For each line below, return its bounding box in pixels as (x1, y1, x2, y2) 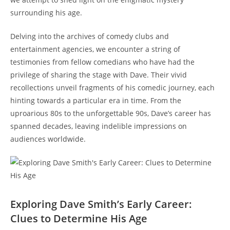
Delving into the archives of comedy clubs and (10, 31, 169, 41)
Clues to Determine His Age (10, 211, 147, 225)
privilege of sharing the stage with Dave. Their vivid (10, 69, 187, 80)
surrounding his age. (10, 7, 82, 17)
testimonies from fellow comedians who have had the (10, 56, 195, 67)
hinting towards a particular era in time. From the (10, 95, 181, 105)
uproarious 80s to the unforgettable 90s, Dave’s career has (10, 108, 211, 118)
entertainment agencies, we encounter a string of (10, 44, 180, 54)
